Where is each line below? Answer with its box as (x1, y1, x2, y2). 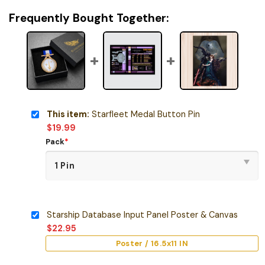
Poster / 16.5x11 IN (115, 238, 188, 248)
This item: (46, 108, 89, 119)
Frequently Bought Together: (9, 10, 169, 25)
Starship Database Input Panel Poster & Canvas (46, 209, 238, 220)
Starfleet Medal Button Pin (89, 108, 200, 119)
